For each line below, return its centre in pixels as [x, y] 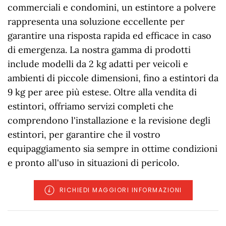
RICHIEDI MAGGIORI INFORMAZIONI [121, 190]
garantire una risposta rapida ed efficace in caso [109, 35]
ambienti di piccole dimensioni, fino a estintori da [113, 78]
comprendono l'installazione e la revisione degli [109, 120]
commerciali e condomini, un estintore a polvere [112, 7]
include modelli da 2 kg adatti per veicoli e [98, 64]
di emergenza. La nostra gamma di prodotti [99, 49]
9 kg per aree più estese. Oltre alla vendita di [102, 92]
